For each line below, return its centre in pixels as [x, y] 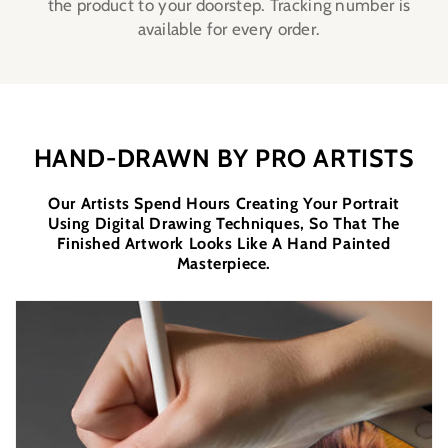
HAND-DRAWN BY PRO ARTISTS [224, 158]
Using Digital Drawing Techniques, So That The [223, 224]
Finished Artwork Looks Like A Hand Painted [224, 244]
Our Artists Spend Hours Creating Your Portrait [224, 204]
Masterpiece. [224, 264]
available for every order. [229, 29]
